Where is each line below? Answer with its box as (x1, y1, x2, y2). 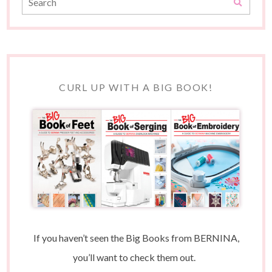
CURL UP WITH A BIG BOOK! (59, 81, 213, 93)
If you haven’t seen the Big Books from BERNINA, (33, 231, 239, 243)
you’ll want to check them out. (73, 251, 199, 263)
